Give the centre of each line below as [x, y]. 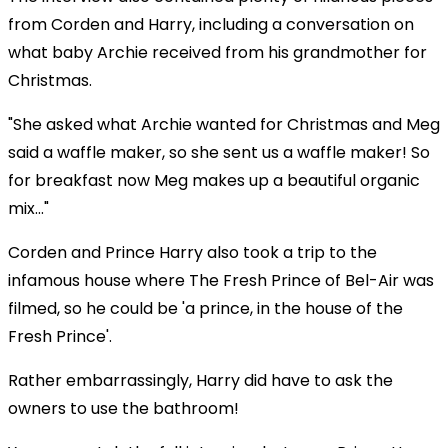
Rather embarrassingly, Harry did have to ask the [200, 380]
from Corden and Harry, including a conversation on [211, 24]
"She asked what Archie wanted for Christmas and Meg [224, 124]
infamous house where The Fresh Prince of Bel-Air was [221, 280]
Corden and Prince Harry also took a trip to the [192, 252]
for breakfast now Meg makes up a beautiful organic [214, 180]
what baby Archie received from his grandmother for [217, 52]
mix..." [28, 208]
